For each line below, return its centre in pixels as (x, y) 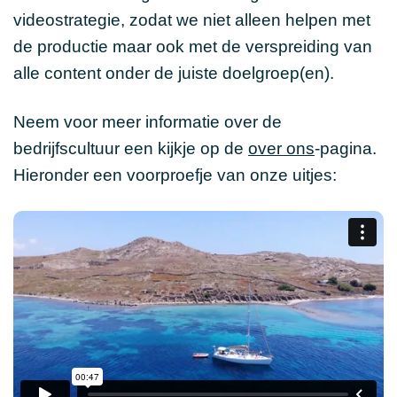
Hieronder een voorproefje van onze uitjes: (175, 175)
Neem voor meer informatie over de (148, 121)
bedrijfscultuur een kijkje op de (131, 148)
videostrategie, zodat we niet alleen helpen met (192, 19)
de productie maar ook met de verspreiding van (193, 46)
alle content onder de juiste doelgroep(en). (174, 73)
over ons (281, 148)
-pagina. (346, 148)
